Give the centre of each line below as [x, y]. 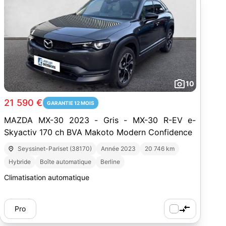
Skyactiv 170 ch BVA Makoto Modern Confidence [98, 132]
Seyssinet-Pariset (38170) [54, 149]
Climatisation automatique [47, 177]
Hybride [20, 162]
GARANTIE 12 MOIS [71, 103]
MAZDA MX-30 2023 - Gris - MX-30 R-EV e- [100, 120]
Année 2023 [118, 149]
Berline [110, 162]
